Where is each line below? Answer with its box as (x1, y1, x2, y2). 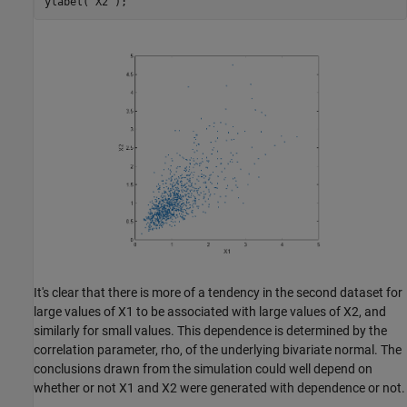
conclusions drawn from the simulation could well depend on (34, 361, 372, 376)
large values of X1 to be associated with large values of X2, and (34, 303, 386, 319)
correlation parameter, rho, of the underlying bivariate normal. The (34, 342, 402, 357)
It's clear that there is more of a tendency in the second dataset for (34, 284, 402, 300)
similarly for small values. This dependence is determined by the (34, 323, 387, 338)
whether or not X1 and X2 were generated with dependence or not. (34, 380, 405, 395)
